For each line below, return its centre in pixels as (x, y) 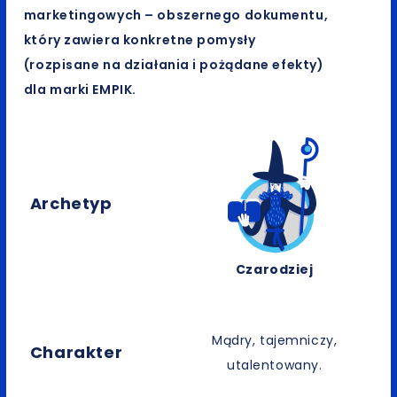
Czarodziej (274, 270)
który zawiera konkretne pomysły (140, 40)
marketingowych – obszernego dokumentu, (176, 16)
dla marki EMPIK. (80, 90)
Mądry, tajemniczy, (275, 341)
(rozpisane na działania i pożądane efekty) (174, 65)
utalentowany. (275, 366)
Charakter (76, 352)
